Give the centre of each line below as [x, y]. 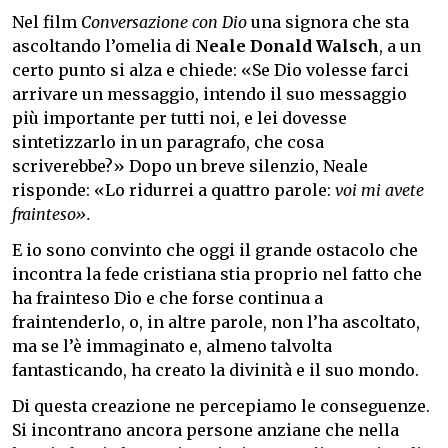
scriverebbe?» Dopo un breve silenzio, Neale [190, 165]
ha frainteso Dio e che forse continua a [167, 297]
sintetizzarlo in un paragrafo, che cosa [168, 141]
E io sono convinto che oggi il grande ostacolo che [215, 249]
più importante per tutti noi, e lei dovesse [179, 117]
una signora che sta [330, 21]
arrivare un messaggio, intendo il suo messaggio [209, 93]
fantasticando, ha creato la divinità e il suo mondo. [215, 369]
